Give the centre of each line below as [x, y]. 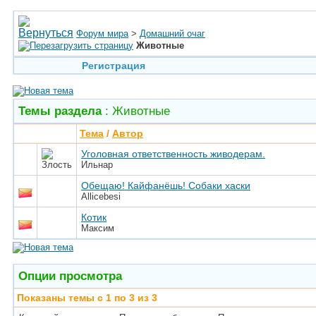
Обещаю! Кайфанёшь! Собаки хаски [166, 186]
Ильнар [97, 165]
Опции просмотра [70, 276]
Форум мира [102, 34]
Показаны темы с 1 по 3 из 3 [87, 298]
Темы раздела [60, 111]
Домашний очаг [172, 34]
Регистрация [113, 66]
